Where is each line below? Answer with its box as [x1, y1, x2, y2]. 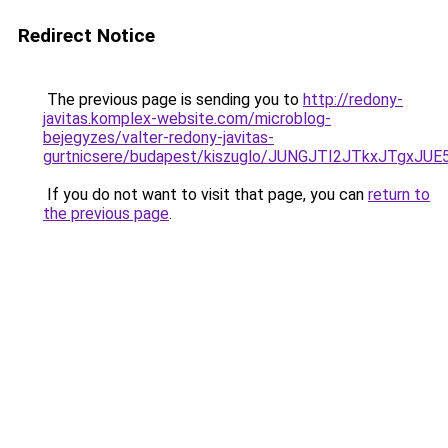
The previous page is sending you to [43, 90, 303, 109]
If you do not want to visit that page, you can [43, 185, 368, 204]
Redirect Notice [18, 24, 155, 47]
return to [368, 185, 430, 204]
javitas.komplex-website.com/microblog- [43, 109, 331, 128]
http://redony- [303, 90, 403, 109]
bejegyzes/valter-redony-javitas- [43, 128, 274, 147]
